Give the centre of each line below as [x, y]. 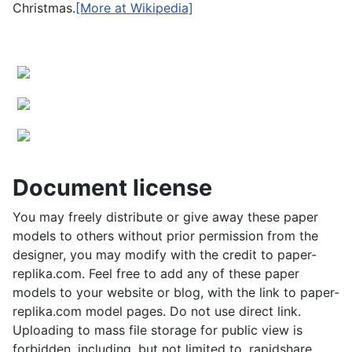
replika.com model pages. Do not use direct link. [157, 312]
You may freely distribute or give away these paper [165, 217]
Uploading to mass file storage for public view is [158, 330]
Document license [112, 188]
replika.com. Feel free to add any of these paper [156, 274]
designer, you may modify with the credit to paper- [165, 255]
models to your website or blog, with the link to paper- [176, 293]
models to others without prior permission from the [165, 236]
